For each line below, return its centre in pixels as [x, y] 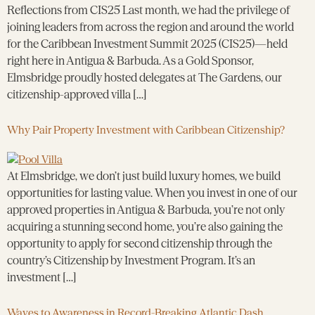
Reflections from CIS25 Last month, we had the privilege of [148, 9]
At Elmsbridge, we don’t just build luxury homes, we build [144, 175]
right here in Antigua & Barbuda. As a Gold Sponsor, [130, 60]
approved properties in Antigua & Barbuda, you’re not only [146, 209]
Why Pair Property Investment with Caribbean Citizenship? [146, 129]
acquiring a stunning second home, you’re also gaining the [145, 226]
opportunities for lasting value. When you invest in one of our [152, 192]
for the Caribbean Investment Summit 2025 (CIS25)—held [147, 43]
